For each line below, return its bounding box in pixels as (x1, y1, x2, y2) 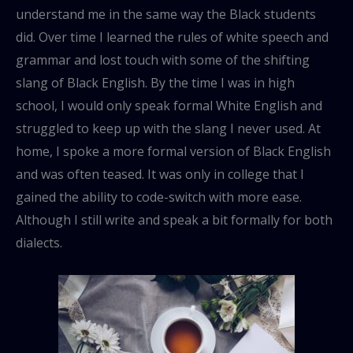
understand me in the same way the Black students (16, 6, 316, 24)
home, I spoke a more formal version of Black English (16, 143, 331, 161)
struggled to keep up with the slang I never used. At (16, 120, 321, 138)
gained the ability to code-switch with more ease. (16, 188, 302, 206)
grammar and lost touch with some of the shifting (16, 51, 310, 69)
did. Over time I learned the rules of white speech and (16, 28, 329, 46)
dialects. (16, 234, 62, 252)
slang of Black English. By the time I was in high (16, 74, 295, 92)
